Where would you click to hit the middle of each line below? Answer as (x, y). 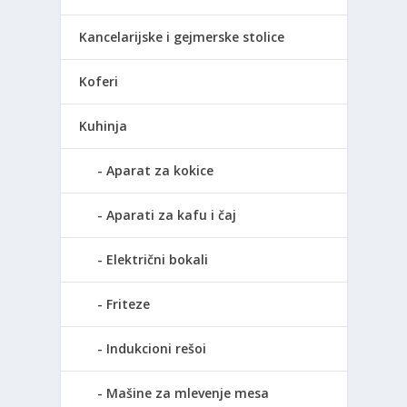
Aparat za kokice (160, 170)
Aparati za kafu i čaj (172, 214)
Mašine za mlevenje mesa (188, 392)
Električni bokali (158, 259)
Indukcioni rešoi (157, 348)
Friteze (129, 303)
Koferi (99, 81)
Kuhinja (104, 125)
